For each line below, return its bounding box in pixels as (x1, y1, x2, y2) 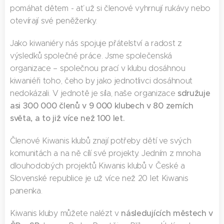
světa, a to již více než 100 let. (10, 113, 125, 123)
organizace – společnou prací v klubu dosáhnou (10, 63, 185, 73)
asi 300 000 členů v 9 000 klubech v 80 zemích (10, 100, 193, 110)
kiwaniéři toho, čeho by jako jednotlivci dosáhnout (10, 76, 192, 85)
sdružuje (177, 88, 210, 98)
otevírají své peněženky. (10, 16, 99, 25)
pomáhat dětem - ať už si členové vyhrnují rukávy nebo (10, 3, 211, 13)
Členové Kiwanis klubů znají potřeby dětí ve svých (10, 136, 191, 145)
